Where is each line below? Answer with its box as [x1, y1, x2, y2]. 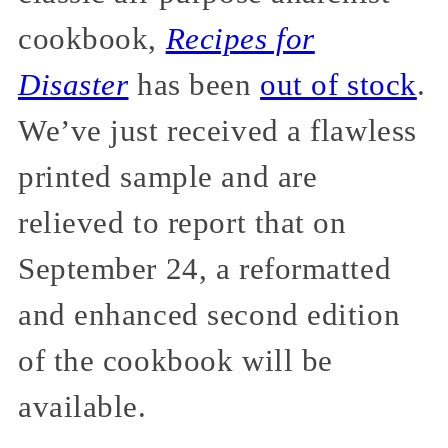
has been [128, 68, 261, 103]
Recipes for [165, 22, 315, 57]
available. [18, 390, 147, 425]
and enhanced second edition [18, 298, 401, 333]
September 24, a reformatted [18, 252, 392, 287]
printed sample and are [18, 160, 318, 195]
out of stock [260, 68, 417, 103]
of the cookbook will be [18, 344, 333, 379]
